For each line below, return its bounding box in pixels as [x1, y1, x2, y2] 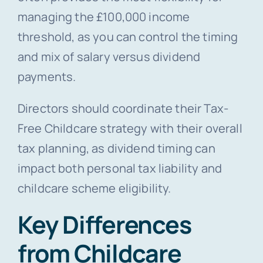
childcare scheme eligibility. [17, 180, 171, 197]
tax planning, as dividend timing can [17, 140, 215, 157]
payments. [17, 69, 76, 85]
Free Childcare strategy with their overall [17, 120, 242, 137]
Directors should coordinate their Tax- [17, 100, 229, 117]
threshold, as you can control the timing [17, 29, 238, 45]
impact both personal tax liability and [17, 160, 222, 177]
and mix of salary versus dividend [17, 49, 201, 65]
